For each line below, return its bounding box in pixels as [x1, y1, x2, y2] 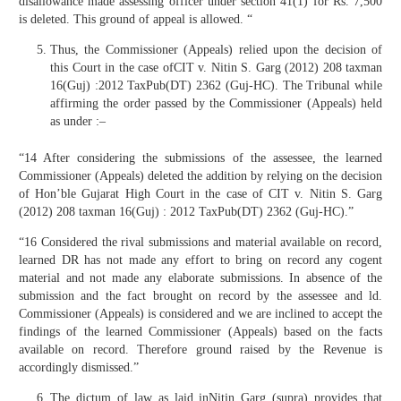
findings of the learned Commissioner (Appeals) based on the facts [19, 325, 382, 339]
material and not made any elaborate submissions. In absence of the [19, 271, 382, 286]
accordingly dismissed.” [19, 361, 139, 375]
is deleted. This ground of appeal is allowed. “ [19, 13, 252, 27]
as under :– [50, 115, 106, 129]
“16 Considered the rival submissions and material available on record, [19, 235, 382, 250]
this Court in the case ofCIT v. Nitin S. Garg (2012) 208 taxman [50, 61, 382, 75]
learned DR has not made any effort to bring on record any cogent [19, 253, 382, 268]
